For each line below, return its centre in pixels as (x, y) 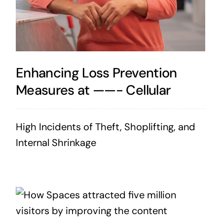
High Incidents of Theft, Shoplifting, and (105, 127)
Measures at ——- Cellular (93, 90)
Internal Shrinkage (56, 142)
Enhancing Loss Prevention (96, 73)
